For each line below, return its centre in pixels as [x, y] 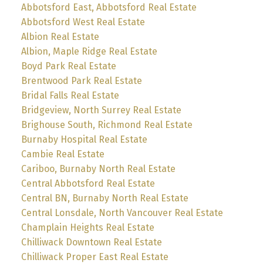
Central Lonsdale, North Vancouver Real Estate [122, 213]
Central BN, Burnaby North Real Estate [104, 198]
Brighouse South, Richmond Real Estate [107, 125]
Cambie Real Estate [63, 154]
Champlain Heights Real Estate [87, 228]
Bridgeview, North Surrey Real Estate [101, 110]
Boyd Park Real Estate [68, 66]
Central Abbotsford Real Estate [88, 184]
